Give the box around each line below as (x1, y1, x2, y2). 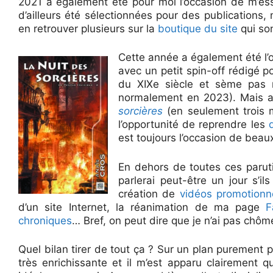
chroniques (18, 214, 72, 227)
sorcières (118, 105, 163, 117)
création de (118, 187, 180, 200)
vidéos (179, 187, 216, 200)
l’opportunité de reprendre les (118, 118, 269, 130)
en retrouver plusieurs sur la (18, 22, 158, 35)
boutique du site (158, 22, 238, 35)
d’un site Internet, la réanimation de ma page (18, 200, 266, 213)
